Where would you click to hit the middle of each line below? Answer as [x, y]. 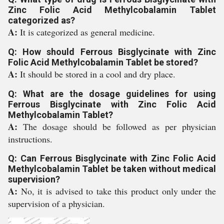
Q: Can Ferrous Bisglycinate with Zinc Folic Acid [112, 158]
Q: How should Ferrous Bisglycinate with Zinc [112, 52]
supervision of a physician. [56, 203]
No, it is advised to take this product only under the [118, 191]
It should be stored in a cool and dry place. [98, 74]
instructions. [30, 139]
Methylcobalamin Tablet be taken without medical [112, 169]
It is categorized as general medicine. [87, 32]
